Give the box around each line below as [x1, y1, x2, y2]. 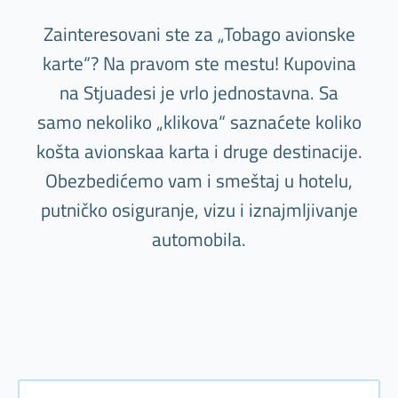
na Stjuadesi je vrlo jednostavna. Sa [60, 78, 338, 107]
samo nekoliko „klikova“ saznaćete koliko [36, 107, 362, 137]
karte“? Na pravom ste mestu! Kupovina [42, 49, 356, 78]
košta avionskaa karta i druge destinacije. [36, 137, 362, 166]
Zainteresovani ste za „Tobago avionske [43, 20, 355, 49]
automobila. [152, 225, 246, 254]
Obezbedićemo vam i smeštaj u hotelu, [45, 166, 353, 195]
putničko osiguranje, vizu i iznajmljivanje [40, 195, 358, 225]
